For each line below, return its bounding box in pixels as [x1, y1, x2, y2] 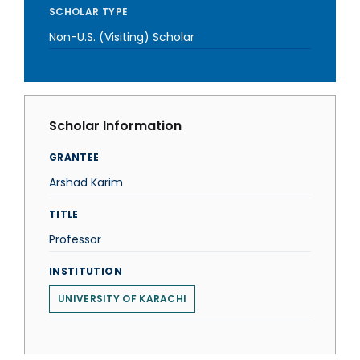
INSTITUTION [49, 264, 122, 278]
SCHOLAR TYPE [49, 5, 129, 18]
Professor [49, 231, 101, 247]
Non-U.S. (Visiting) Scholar [49, 29, 194, 45]
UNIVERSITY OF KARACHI [58, 292, 187, 305]
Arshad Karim [49, 174, 123, 190]
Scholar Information [49, 117, 182, 135]
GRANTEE [49, 150, 100, 164]
